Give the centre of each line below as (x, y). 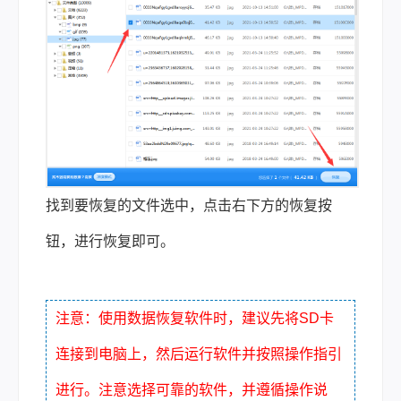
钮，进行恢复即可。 (110, 241)
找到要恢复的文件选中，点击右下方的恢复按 (189, 205)
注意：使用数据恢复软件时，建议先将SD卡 (195, 318)
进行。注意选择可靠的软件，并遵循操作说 (192, 389)
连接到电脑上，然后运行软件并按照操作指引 (199, 354)
